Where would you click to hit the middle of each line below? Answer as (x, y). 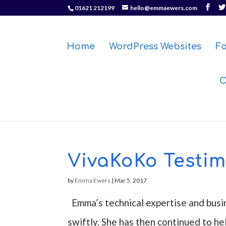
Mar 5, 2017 (131, 180)
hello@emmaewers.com (164, 8)
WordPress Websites (155, 46)
